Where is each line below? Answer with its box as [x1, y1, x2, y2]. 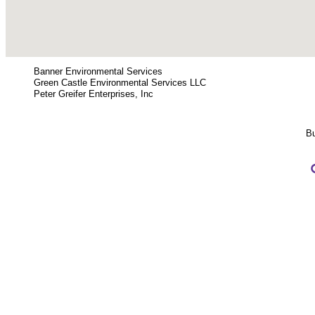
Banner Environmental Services [34, 65, 162, 77]
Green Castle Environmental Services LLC [34, 77, 206, 88]
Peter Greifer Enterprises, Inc [34, 88, 153, 99]
